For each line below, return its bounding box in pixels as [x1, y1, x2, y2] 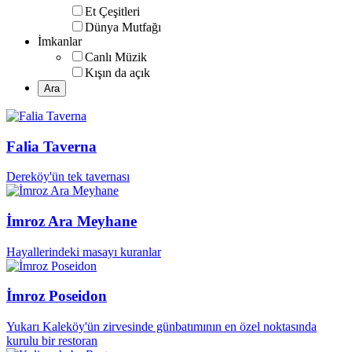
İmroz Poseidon [6, 288, 107, 305]
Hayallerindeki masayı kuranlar [6, 244, 161, 258]
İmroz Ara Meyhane [6, 213, 137, 230]
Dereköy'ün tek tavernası [6, 170, 130, 184]
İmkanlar [38, 34, 82, 48]
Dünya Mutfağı [85, 20, 161, 34]
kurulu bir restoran [6, 334, 97, 348]
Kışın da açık [85, 65, 150, 79]
